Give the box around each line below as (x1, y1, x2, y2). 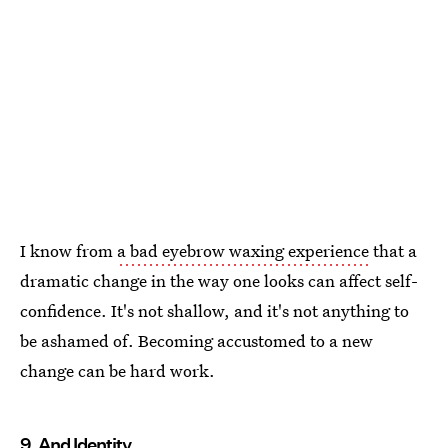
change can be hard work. (20, 359, 215, 383)
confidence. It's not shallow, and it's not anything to (20, 299, 409, 323)
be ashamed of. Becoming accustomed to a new (20, 329, 373, 353)
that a (369, 239, 417, 263)
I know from (20, 239, 117, 263)
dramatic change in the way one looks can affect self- (20, 269, 418, 293)
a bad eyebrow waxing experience (117, 239, 369, 263)
